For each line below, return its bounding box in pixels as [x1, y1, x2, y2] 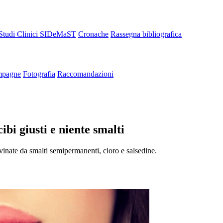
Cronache [78, 29, 109, 38]
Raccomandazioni [57, 69, 113, 78]
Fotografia [23, 69, 55, 78]
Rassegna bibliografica [111, 29, 182, 38]
